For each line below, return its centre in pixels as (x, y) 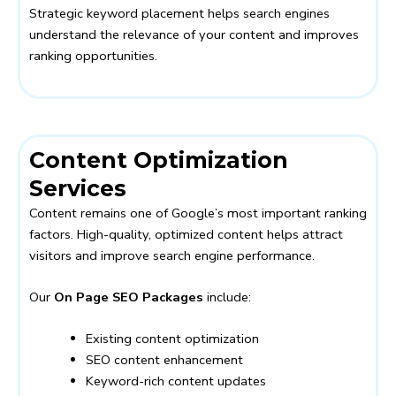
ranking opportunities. (93, 56)
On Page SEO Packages (129, 297)
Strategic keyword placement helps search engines (179, 14)
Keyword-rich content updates (175, 381)
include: (227, 297)
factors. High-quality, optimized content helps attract (186, 234)
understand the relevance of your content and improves (194, 35)
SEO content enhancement (164, 360)
